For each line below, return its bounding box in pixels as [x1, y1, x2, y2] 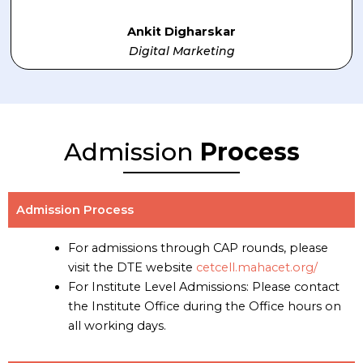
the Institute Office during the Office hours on [67, 298, 341, 314]
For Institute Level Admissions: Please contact [67, 279, 340, 294]
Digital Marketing [128, 43, 235, 58]
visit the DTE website [67, 259, 196, 275]
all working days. [67, 318, 166, 333]
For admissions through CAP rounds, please [67, 240, 328, 255]
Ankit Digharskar [127, 23, 236, 39]
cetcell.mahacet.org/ [195, 259, 318, 275]
